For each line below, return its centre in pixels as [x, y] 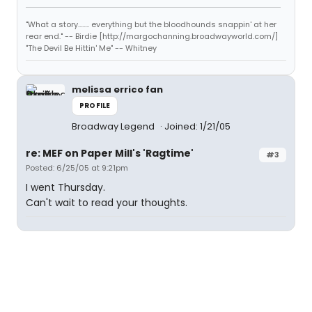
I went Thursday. [65, 187]
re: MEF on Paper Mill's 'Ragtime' [110, 153]
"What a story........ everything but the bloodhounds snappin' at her [151, 24]
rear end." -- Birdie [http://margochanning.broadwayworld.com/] [152, 36]
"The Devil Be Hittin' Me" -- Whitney [91, 48]
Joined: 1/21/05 [197, 126]
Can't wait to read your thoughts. [107, 203]
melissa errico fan [117, 89]
